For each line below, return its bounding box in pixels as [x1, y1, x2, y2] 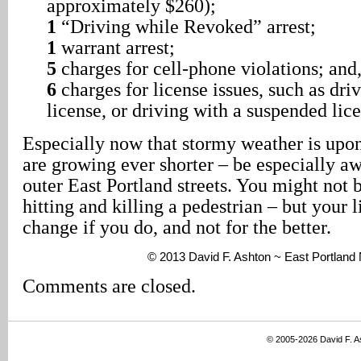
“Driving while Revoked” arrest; [56, 15, 316, 37]
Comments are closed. [23, 275, 196, 297]
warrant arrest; [56, 36, 175, 58]
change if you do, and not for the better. [23, 216, 331, 238]
